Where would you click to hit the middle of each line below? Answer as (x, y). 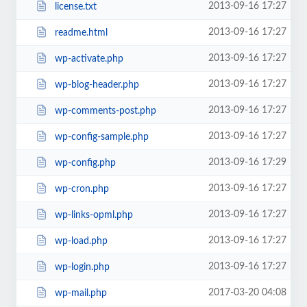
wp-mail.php (81, 293)
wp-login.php (82, 267)
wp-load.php (81, 241)
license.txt (75, 7)
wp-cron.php (82, 189)
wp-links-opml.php (94, 215)
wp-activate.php (89, 59)
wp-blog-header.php (97, 85)
